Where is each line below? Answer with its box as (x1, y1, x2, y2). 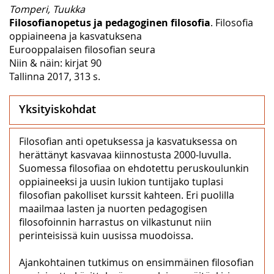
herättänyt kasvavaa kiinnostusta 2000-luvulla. (19, 147, 231, 161)
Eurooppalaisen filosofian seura (9, 42, 155, 56)
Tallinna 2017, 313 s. (9, 69, 100, 83)
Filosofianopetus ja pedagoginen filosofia (9, 15, 210, 29)
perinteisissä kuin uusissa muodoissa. (19, 228, 193, 242)
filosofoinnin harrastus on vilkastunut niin (19, 215, 212, 229)
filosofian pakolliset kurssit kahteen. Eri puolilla (19, 188, 234, 202)
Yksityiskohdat (19, 101, 96, 116)
